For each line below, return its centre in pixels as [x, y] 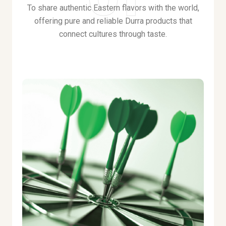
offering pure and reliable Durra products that [113, 21]
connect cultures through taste [112, 34]
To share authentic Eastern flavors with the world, [113, 8]
